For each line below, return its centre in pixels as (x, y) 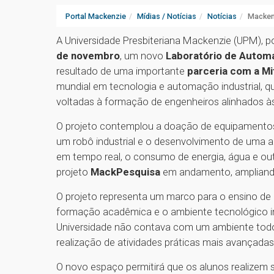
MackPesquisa (125, 172)
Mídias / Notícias (167, 17)
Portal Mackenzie (96, 17)
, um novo (143, 56)
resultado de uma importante (122, 71)
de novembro (88, 56)
